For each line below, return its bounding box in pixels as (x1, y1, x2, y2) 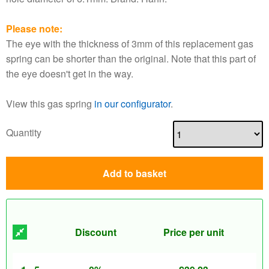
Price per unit (163, 225, 224, 239)
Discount (75, 225, 117, 239)
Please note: (6, 22, 62, 35)
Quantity (6, 125, 41, 139)
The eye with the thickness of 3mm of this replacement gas (6, 37, 253, 50)
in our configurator (94, 97, 171, 110)
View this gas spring (6, 97, 94, 110)
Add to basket (103, 166, 166, 180)
